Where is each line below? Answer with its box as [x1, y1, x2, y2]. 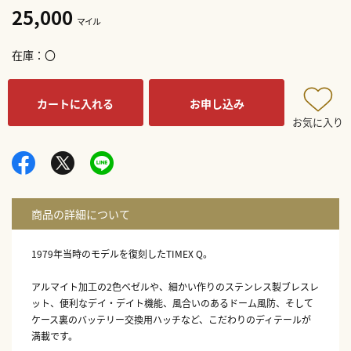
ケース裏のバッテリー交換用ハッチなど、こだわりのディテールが [31, 312, 311, 326]
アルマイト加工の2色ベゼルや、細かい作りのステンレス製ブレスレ [31, 279, 319, 293]
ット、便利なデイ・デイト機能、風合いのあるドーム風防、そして [31, 295, 313, 309]
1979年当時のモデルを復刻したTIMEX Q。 [31, 246, 212, 260]
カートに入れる [37, 95, 114, 111]
